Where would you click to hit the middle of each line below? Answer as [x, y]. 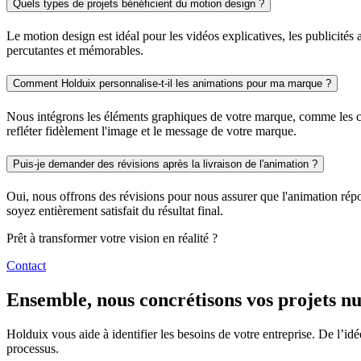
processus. [33, 349]
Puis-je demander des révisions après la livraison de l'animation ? [165, 164]
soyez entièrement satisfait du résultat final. [115, 211]
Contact [26, 266]
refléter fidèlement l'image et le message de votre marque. [151, 131]
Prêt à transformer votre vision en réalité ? [112, 239]
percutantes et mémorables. [75, 51]
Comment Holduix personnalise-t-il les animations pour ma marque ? [172, 84]
